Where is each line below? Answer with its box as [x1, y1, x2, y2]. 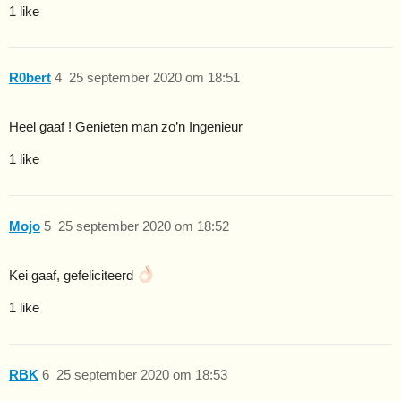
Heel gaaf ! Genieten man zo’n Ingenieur [9, 119, 243, 135]
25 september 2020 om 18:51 [68, 70, 240, 86]
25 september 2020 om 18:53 [55, 366, 227, 382]
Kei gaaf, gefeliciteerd [9, 268, 137, 284]
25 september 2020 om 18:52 [57, 218, 229, 234]
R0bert [9, 70, 51, 86]
